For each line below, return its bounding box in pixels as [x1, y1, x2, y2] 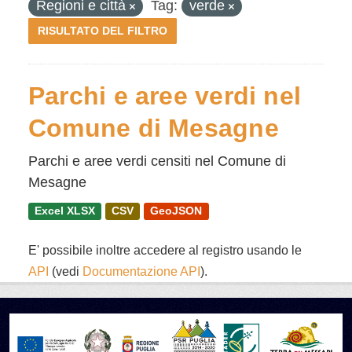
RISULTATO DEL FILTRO [38, 24, 167, 37]
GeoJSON [150, 204, 203, 217]
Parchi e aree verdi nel [28, 81, 302, 110]
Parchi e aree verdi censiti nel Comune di [28, 152, 286, 169]
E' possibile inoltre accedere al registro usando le [28, 243, 302, 257]
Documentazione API [82, 264, 200, 278]
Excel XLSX [35, 204, 96, 217]
